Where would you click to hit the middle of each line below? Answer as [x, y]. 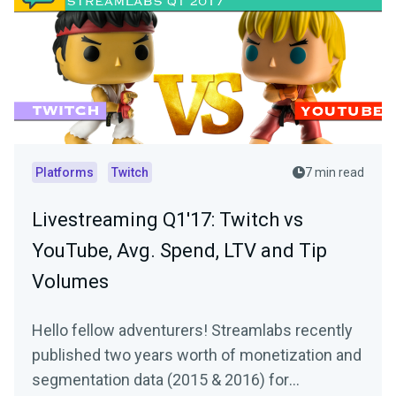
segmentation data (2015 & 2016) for [160, 380]
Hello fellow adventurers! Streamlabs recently [192, 331]
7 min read [335, 173]
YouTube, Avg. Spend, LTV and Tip [179, 251]
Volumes [70, 282]
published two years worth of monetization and [197, 355]
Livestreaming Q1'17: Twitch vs [168, 220]
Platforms [65, 173]
